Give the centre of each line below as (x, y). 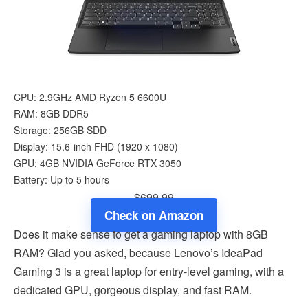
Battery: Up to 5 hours (62, 179)
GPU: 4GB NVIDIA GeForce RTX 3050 (98, 163)
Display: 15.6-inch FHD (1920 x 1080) (96, 146)
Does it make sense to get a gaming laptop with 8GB (141, 234)
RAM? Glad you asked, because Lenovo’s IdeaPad (138, 252)
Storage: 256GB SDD (60, 130)
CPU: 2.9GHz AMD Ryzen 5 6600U (90, 97)
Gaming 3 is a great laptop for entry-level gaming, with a (149, 271)
